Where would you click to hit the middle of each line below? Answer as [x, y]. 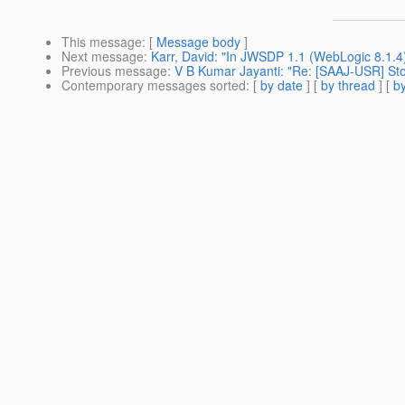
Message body [198, 42]
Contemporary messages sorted [154, 85]
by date [282, 85]
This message [102, 42]
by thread [348, 85]
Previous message [114, 71]
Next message [103, 57]
